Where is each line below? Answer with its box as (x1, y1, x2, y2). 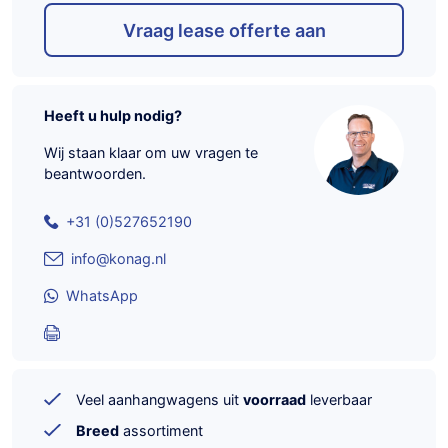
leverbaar (306, 391, 372, 409)
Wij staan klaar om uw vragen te (44, 144, 258, 162)
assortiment (119, 422, 203, 439)
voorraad (243, 391, 306, 409)
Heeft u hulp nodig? (44, 107, 182, 125)
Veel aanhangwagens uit (76, 391, 243, 409)
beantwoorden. (44, 165, 146, 183)
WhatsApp (66, 287, 138, 305)
